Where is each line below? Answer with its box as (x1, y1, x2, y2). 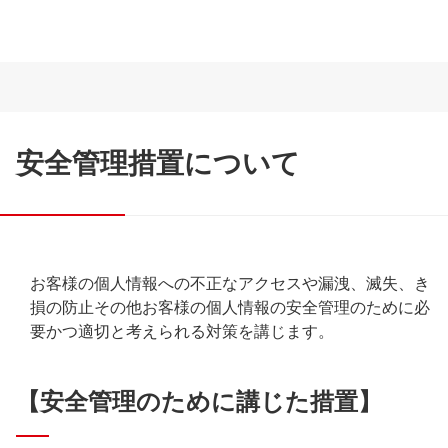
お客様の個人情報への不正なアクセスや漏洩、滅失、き (30, 275, 430, 292)
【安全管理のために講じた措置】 (16, 388, 382, 415)
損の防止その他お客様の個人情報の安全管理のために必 (30, 299, 430, 316)
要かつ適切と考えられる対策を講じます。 (30, 323, 334, 340)
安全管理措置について (16, 148, 300, 179)
